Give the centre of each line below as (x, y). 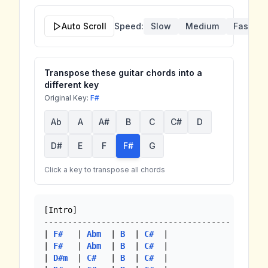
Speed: (129, 26)
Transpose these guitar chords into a (123, 72)
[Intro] (60, 210)
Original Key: (67, 98)
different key (71, 84)
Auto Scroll (84, 26)
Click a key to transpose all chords (105, 169)
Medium (202, 26)
